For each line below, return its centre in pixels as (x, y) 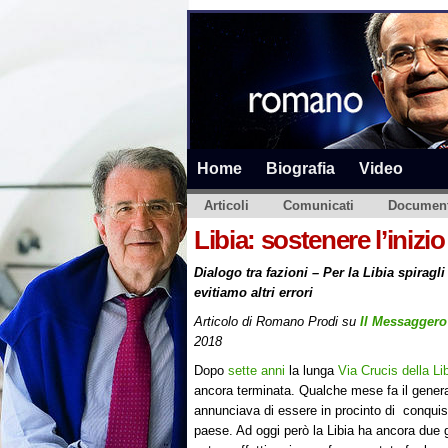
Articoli (226, 205)
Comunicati (318, 205)
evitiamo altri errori (253, 292)
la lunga (311, 371)
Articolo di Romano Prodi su (277, 322)
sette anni (256, 371)
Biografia (300, 168)
